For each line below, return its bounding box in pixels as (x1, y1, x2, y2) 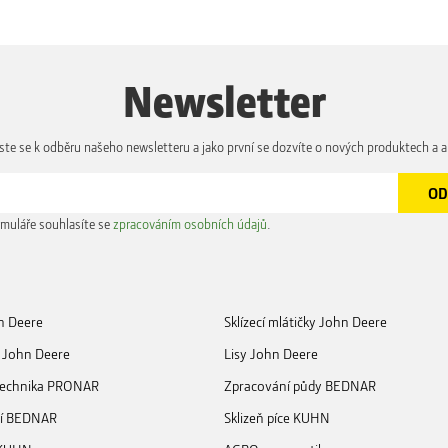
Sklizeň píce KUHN (224, 407, 330, 427)
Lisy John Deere (224, 343, 318, 363)
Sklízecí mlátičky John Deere (224, 311, 387, 331)
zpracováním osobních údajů (113, 215, 267, 233)
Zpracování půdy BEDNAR (224, 375, 376, 395)
